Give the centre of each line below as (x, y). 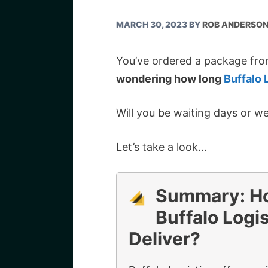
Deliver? (165, 239)
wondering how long (170, 79)
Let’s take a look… (162, 147)
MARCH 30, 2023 (152, 24)
